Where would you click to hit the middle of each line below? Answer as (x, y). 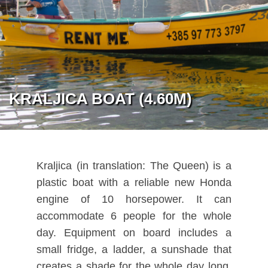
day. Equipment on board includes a (134, 233)
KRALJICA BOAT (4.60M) (100, 99)
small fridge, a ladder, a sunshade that (134, 250)
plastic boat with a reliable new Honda (134, 183)
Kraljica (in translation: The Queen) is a (134, 166)
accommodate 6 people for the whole (134, 216)
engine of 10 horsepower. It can (134, 200)
